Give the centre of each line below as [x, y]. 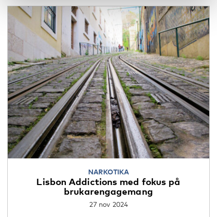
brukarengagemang [108, 191]
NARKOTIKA [108, 172]
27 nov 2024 [108, 204]
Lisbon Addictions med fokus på [108, 182]
